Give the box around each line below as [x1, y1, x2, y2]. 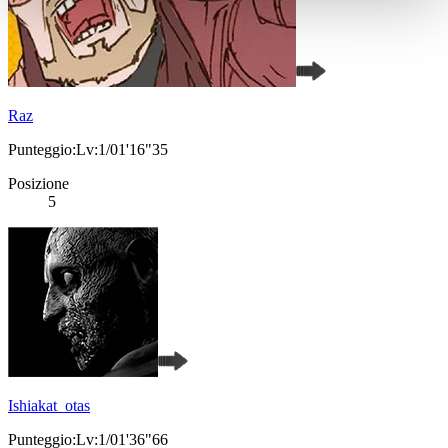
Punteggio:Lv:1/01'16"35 [8, 141, 168, 159]
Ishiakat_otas [8, 397, 90, 415]
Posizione [8, 175, 69, 193]
